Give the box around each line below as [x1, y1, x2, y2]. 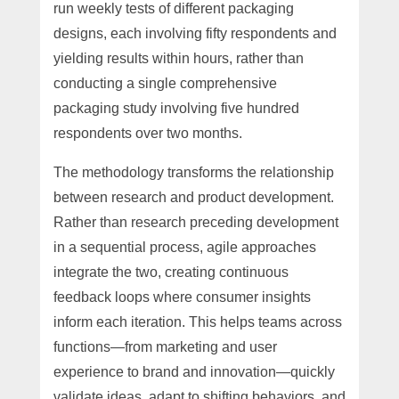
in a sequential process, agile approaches [53, 239, 316, 255]
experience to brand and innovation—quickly [53, 363, 335, 379]
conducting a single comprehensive [53, 75, 277, 91]
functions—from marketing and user [53, 338, 277, 354]
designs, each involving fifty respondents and [53, 25, 337, 41]
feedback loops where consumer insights [53, 289, 311, 305]
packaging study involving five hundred [53, 100, 299, 116]
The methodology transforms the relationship [53, 164, 334, 180]
